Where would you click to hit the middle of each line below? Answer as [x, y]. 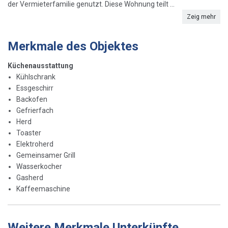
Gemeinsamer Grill [46, 155]
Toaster [29, 133]
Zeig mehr [201, 17]
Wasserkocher [39, 166]
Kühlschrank [36, 77]
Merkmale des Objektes [73, 46]
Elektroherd [35, 144]
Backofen [32, 99]
